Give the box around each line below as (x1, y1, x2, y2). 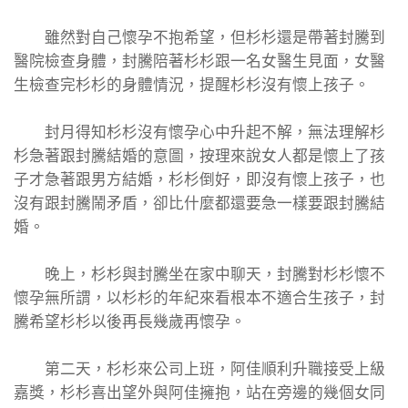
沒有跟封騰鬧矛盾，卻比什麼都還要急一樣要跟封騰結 (14, 194, 385, 213)
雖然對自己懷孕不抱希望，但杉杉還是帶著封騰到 (14, 28, 385, 47)
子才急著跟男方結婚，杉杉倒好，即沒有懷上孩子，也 (14, 170, 385, 189)
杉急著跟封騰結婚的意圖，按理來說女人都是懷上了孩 (14, 147, 385, 166)
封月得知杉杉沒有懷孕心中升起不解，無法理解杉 (14, 123, 385, 142)
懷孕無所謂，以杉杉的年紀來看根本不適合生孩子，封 (14, 289, 385, 308)
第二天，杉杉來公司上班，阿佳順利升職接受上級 (14, 360, 385, 379)
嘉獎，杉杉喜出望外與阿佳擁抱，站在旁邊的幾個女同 (14, 383, 385, 403)
